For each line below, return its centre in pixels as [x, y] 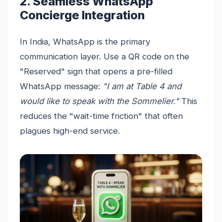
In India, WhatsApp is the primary [85, 41]
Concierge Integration [82, 15]
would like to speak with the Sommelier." [99, 101]
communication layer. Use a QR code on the [105, 56]
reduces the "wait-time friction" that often [101, 116]
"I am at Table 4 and [142, 86]
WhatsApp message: [61, 86]
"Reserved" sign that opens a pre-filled [96, 71]
